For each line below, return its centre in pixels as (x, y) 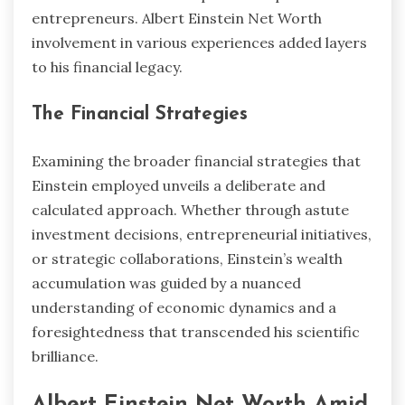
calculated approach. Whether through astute (190, 209)
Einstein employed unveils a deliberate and (179, 185)
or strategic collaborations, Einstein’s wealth (187, 258)
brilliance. (65, 356)
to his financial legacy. (107, 67)
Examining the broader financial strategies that (196, 160)
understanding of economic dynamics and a (184, 307)
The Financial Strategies (140, 115)
